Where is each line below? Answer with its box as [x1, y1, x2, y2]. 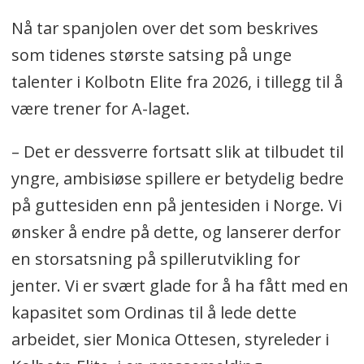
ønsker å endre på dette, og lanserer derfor [11, 221, 340, 244]
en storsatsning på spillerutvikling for [11, 248, 300, 271]
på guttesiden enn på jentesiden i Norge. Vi [11, 194, 342, 217]
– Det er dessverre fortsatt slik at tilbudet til [11, 141, 344, 163]
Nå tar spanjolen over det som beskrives [11, 17, 318, 40]
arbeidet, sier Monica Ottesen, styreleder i [11, 328, 329, 351]
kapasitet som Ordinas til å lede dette [11, 301, 297, 324]
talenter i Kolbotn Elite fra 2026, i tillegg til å [11, 71, 343, 93]
